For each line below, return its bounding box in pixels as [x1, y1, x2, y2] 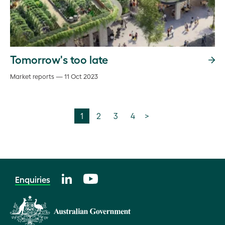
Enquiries [15, 174, 50, 185]
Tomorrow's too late [10, 52, 108, 66]
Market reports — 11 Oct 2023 [10, 72, 98, 80]
